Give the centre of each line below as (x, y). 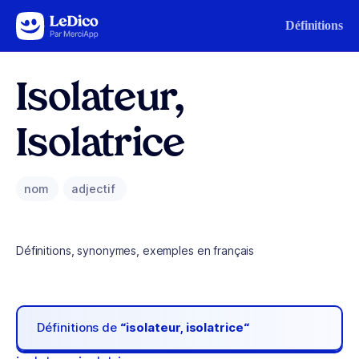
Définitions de (79, 328)
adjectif (95, 189)
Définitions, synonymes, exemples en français (135, 250)
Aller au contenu (61, 22)
